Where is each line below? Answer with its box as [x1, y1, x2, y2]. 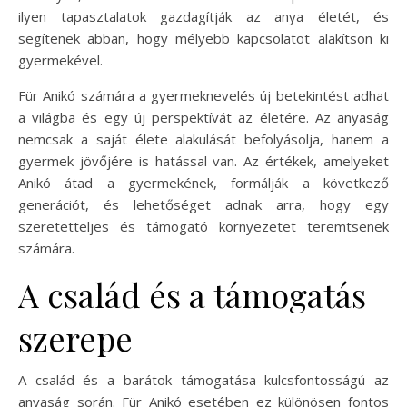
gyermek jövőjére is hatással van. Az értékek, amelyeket [18, 151, 389, 170]
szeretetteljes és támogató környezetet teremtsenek [18, 216, 389, 235]
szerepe [18, 315, 133, 360]
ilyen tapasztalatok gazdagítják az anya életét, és [18, 6, 389, 25]
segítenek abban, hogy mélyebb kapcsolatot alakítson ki [18, 28, 389, 47]
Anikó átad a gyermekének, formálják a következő [18, 173, 389, 192]
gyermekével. [18, 50, 103, 69]
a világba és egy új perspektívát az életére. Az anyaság [18, 107, 389, 126]
